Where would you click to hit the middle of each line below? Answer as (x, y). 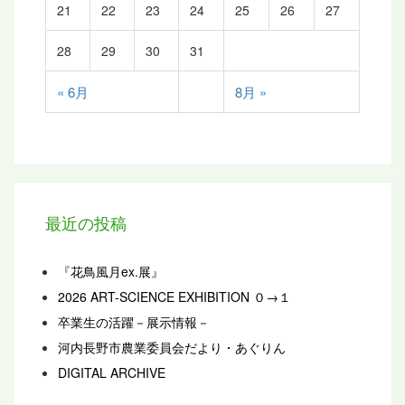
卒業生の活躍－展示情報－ (134, 322)
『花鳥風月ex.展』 (111, 272)
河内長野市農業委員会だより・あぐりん (172, 348)
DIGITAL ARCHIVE (112, 373)
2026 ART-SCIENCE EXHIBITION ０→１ (174, 297)
